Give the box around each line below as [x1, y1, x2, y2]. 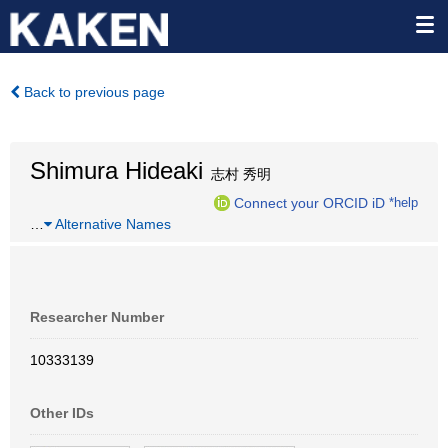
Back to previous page [20, 84, 165, 100]
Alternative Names [52, 216, 171, 232]
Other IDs [30, 405, 94, 421]
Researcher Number [30, 309, 164, 325]
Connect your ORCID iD [234, 194, 385, 211]
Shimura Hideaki [30, 157, 203, 184]
